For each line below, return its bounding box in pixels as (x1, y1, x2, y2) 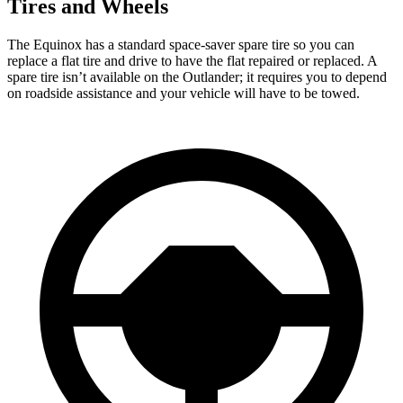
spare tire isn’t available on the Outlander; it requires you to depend (7, 68, 387, 85)
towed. (321, 85, 360, 101)
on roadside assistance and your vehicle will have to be (7, 85, 321, 101)
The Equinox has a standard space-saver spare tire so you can (7, 36, 354, 52)
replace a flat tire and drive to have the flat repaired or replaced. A (7, 52, 377, 68)
